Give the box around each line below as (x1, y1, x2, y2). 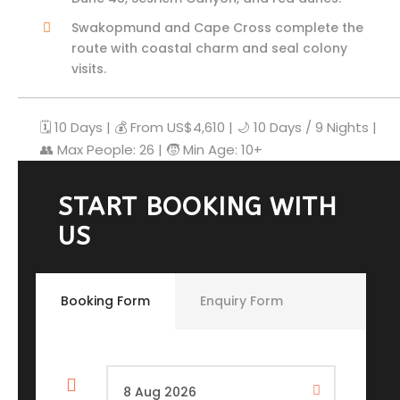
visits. (71, 60, 106, 79)
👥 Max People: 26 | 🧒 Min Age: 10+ (40, 140, 262, 160)
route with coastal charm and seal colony (71, 39, 347, 58)
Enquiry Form (200, 292, 283, 311)
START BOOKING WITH (58, 192, 337, 222)
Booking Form (61, 292, 150, 311)
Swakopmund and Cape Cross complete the (71, 19, 363, 37)
